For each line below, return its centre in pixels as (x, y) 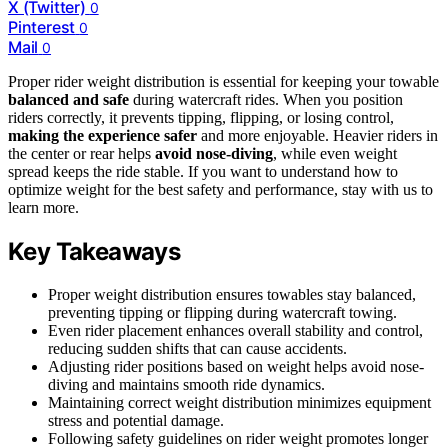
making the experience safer (102, 135)
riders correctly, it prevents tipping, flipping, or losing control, (201, 117)
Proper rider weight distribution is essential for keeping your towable (223, 81)
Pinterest (42, 26)
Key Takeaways (94, 251)
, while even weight (335, 153)
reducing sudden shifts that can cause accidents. (197, 348)
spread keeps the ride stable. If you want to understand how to (203, 171)
